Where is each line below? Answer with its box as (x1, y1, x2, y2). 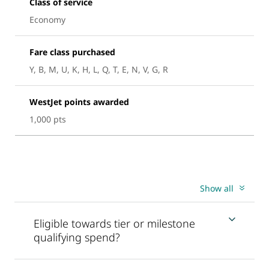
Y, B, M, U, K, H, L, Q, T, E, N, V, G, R (29, 63, 168, 75)
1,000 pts (29, 113, 66, 125)
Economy (29, 13, 65, 25)
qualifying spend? (34, 229, 120, 244)
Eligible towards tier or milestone (34, 216, 195, 231)
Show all (200, 182, 234, 194)
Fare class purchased (29, 46, 115, 58)
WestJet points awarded (29, 95, 129, 107)
